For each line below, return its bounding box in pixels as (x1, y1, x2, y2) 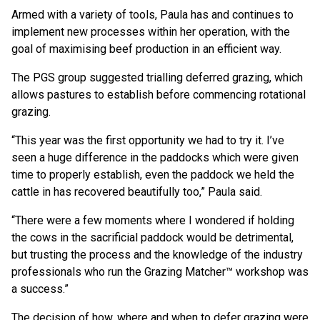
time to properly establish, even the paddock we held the (11, 168, 294, 182)
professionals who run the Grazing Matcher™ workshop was (11, 265, 309, 279)
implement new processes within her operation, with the (11, 25, 290, 39)
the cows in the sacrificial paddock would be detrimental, (11, 231, 294, 245)
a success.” (11, 282, 74, 296)
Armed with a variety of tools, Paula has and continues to (11, 8, 294, 22)
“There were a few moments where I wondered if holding (11, 214, 294, 228)
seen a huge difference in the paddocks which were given (11, 151, 299, 165)
